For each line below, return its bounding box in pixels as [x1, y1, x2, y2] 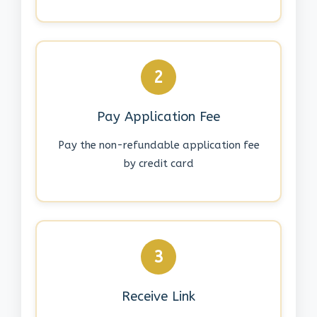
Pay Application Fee [97, 109, 220, 125]
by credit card [123, 157, 194, 171]
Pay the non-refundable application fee [57, 139, 260, 152]
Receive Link [122, 289, 195, 305]
